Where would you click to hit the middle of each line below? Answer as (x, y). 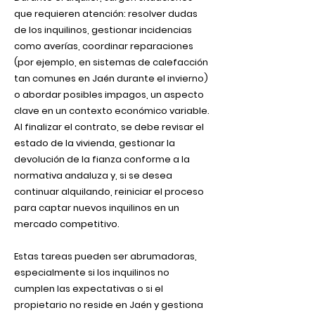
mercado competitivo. (67, 224)
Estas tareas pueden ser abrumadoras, (105, 256)
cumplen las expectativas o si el (89, 289)
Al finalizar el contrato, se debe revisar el (109, 127)
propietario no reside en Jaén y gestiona (109, 305)
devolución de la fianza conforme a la (102, 159)
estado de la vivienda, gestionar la (95, 143)
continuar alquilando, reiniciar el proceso (109, 192)
